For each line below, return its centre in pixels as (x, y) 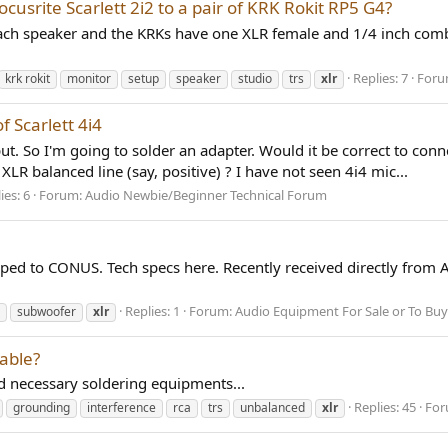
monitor (89, 78)
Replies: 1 (152, 311)
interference (121, 408)
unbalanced (272, 408)
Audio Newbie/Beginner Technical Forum (206, 194)
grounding (41, 408)
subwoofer (46, 312)
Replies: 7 (380, 77)
